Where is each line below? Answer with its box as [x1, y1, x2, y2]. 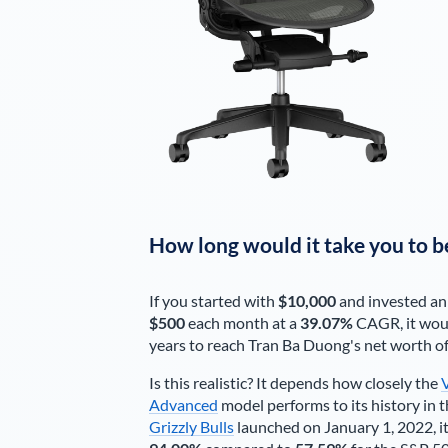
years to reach [148, 335, 248, 354]
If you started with [148, 291, 278, 310]
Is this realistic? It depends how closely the [148, 373, 441, 392]
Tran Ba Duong [247, 335, 350, 354]
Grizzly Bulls [148, 417, 234, 436]
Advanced [148, 395, 218, 414]
